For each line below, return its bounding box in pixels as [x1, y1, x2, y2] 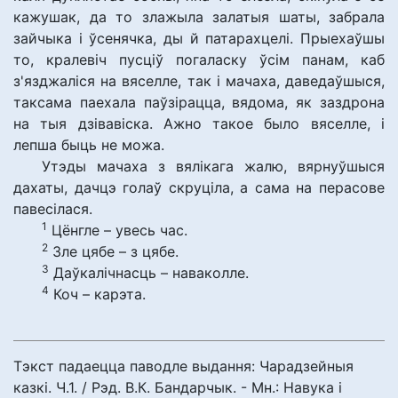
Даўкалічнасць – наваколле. [49, 264, 249, 282]
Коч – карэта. [49, 285, 146, 303]
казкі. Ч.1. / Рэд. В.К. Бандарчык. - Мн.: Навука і [13, 378, 342, 396]
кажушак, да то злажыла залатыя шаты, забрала [13, 8, 385, 26]
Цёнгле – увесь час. [47, 221, 187, 239]
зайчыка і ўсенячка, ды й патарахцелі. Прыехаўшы [13, 29, 385, 47]
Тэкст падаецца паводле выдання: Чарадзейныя [13, 357, 354, 375]
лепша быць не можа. [13, 136, 164, 154]
